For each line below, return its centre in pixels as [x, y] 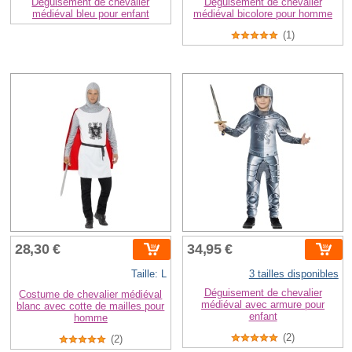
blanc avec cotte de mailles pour [91, 306]
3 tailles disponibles [293, 273]
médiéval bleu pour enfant [90, 13]
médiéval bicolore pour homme [263, 13]
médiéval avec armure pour [263, 304]
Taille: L [148, 273]
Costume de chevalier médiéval [91, 294]
